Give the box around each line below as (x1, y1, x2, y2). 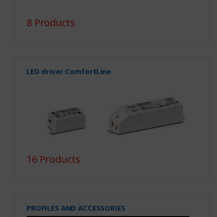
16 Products (26, 152, 80, 166)
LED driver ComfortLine (26, 66, 111, 76)
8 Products (26, 15, 75, 29)
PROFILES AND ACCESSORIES (26, 202, 125, 213)
